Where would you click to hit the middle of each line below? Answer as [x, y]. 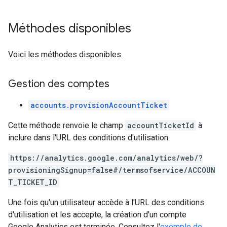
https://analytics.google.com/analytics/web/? [106, 158]
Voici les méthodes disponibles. [65, 54]
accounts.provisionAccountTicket [99, 105]
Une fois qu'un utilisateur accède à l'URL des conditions [106, 202]
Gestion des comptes [59, 84]
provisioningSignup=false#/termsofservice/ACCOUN [112, 170]
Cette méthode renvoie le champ [67, 125]
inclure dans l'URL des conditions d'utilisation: [89, 138]
